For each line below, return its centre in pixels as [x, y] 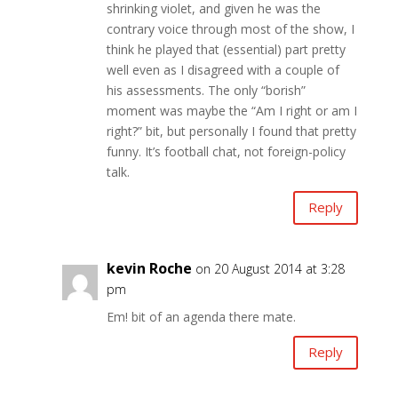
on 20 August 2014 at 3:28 [270, 268]
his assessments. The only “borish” [206, 90]
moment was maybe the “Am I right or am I [231, 110]
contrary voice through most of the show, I [230, 28]
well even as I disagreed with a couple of [223, 69]
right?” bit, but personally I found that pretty [231, 131]
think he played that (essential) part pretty [226, 49]
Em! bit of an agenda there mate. [201, 316]
